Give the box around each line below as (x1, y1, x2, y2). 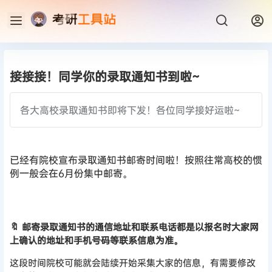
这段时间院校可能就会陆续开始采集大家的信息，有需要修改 (10, 256, 256, 270)
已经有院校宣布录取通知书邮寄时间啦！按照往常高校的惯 (10, 153, 262, 167)
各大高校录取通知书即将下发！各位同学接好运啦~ (20, 103, 240, 117)
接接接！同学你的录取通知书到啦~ (10, 68, 200, 84)
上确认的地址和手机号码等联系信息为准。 (10, 234, 183, 247)
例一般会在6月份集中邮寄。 (10, 166, 132, 180)
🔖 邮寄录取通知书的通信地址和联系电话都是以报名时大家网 (10, 220, 259, 234)
